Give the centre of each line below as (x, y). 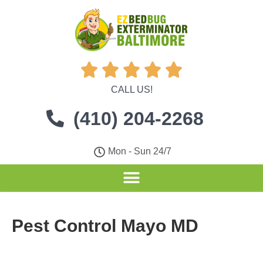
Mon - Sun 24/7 (140, 151)
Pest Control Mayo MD (105, 226)
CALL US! (131, 90)
